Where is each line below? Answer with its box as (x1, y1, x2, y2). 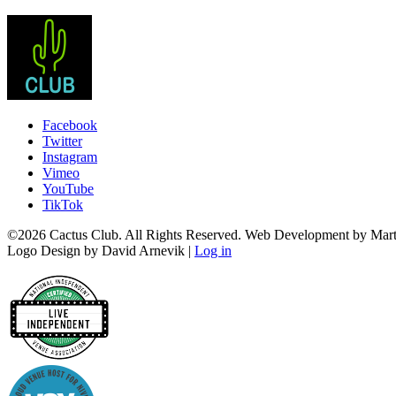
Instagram (42, 149, 97, 165)
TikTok (42, 197, 83, 213)
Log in (194, 243, 232, 259)
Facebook (42, 118, 97, 133)
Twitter (42, 133, 82, 149)
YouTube (42, 181, 94, 197)
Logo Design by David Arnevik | (7, 243, 194, 259)
